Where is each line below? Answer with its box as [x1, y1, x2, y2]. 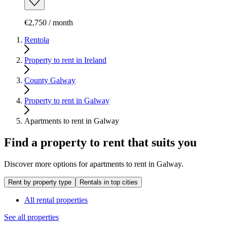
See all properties [4, 213, 59, 222]
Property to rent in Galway [24, 96, 109, 105]
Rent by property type [8, 178, 71, 186]
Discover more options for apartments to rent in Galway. [4, 160, 183, 169]
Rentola [24, 35, 49, 45]
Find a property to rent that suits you [4, 136, 197, 149]
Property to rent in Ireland [24, 56, 106, 65]
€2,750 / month [24, 18, 73, 27]
